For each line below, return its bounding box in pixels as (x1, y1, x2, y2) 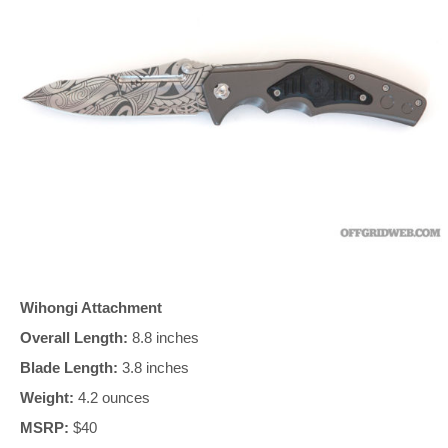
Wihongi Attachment (20, 298, 162, 316)
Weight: (20, 388, 74, 406)
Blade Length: (20, 358, 118, 376)
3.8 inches (118, 358, 189, 376)
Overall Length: (20, 328, 128, 346)
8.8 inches (128, 328, 199, 346)
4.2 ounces (74, 388, 150, 406)
